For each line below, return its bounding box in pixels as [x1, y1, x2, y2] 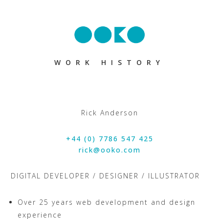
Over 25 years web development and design [18, 197, 196, 207]
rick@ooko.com [78, 145, 141, 154]
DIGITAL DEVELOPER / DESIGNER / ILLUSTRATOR [11, 171, 200, 180]
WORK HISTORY [54, 58, 165, 67]
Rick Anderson [81, 108, 138, 117]
